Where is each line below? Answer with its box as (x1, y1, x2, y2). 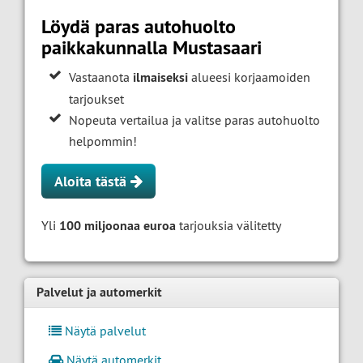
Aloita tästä (54, 172, 130, 191)
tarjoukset (69, 91, 125, 108)
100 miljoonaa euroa (59, 217, 176, 235)
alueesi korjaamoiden (188, 69, 311, 86)
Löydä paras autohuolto (41, 14, 236, 40)
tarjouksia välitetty (176, 217, 281, 234)
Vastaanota (69, 69, 134, 86)
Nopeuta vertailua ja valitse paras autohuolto (69, 112, 321, 129)
